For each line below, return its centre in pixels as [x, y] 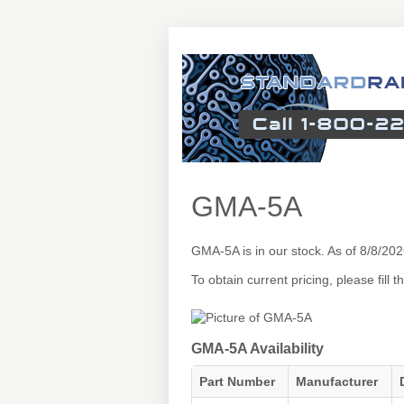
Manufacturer [337, 381]
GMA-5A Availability [257, 349]
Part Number [237, 381]
